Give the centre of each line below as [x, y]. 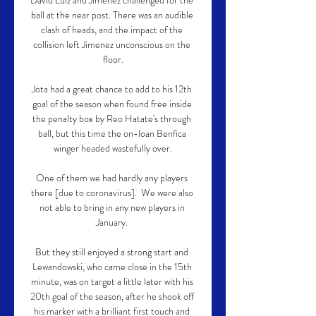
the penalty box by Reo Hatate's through [112, 119]
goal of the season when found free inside [112, 104]
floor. [113, 59]
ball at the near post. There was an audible [112, 15]
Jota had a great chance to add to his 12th [112, 89]
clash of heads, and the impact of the [112, 30]
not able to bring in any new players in [112, 207]
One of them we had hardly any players [112, 178]
